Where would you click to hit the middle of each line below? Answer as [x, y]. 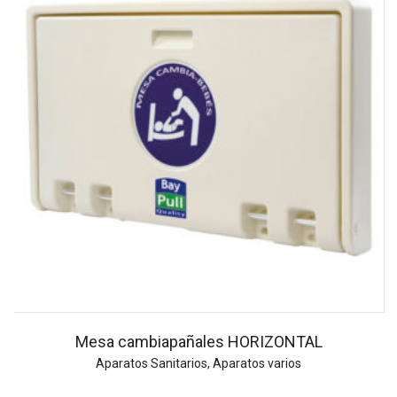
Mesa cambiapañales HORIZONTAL [198, 342]
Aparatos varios [257, 364]
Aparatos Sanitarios [152, 364]
